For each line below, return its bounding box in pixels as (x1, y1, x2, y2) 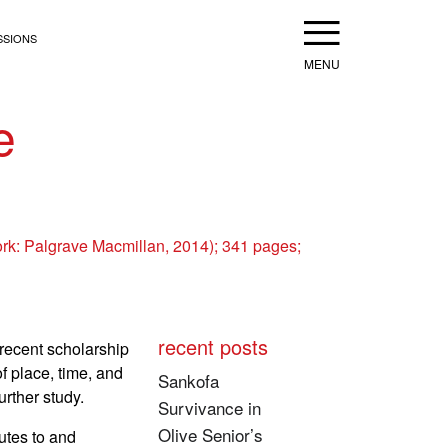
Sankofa (157, 367, 219, 393)
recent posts (157, 331, 268, 361)
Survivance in (157, 394, 261, 420)
